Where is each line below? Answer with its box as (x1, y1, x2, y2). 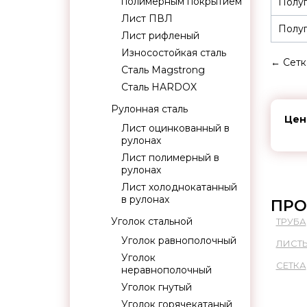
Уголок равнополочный (121, 234, 236, 247)
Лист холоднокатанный (121, 181, 237, 193)
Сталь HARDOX (121, 81, 197, 93)
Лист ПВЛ (121, 12, 173, 25)
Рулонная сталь (111, 103, 188, 115)
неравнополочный (121, 264, 212, 276)
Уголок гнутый (121, 281, 192, 293)
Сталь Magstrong (121, 64, 205, 76)
